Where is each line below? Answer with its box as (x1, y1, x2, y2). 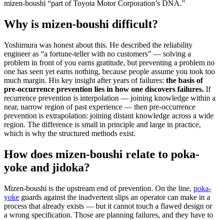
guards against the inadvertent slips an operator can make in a (19, 192, 210, 201)
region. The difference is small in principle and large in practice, (4, 120, 201, 129)
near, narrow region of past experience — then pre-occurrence (4, 103, 195, 111)
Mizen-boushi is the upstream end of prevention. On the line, (4, 184, 193, 192)
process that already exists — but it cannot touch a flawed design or (4, 201, 212, 210)
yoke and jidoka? (4, 161, 90, 174)
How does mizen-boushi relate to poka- (4, 147, 199, 161)
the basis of (166, 76, 203, 85)
